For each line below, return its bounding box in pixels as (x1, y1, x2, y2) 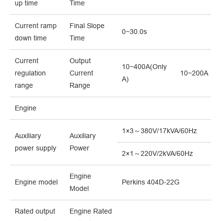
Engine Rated (70, 207, 112, 216)
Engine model (15, 178, 58, 186)
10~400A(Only (122, 63, 167, 71)
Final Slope (70, 22, 105, 30)
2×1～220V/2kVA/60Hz (122, 149, 193, 158)
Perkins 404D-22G (122, 178, 180, 186)
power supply (15, 144, 56, 152)
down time (15, 34, 47, 42)
